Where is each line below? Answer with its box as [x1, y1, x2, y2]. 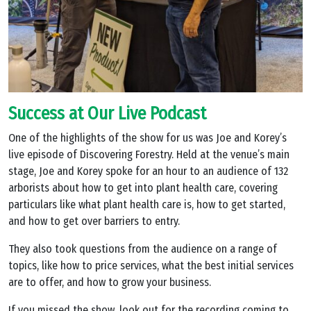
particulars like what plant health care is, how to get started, [8, 198, 285, 212]
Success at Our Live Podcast [8, 103, 206, 125]
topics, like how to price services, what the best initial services [8, 259, 294, 273]
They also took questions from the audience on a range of [8, 242, 277, 256]
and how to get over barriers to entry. [8, 215, 180, 228]
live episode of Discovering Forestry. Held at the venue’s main [8, 148, 289, 162]
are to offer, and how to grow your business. [8, 276, 211, 289]
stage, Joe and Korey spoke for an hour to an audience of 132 [8, 165, 288, 178]
